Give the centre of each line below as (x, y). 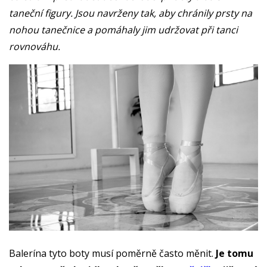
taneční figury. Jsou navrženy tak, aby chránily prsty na (131, 13)
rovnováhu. (36, 46)
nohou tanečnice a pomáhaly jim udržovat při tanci (123, 30)
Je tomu (233, 253)
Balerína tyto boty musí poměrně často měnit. (111, 253)
